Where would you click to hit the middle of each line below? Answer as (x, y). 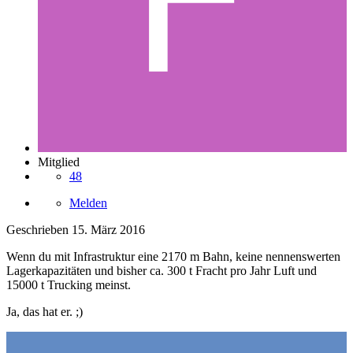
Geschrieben (39, 230)
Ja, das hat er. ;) (45, 312)
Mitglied (59, 162)
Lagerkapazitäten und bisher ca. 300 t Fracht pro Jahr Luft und (162, 271)
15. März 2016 (108, 230)
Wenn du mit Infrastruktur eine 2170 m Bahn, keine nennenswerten (173, 257)
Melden (88, 203)
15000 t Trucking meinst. (69, 285)
